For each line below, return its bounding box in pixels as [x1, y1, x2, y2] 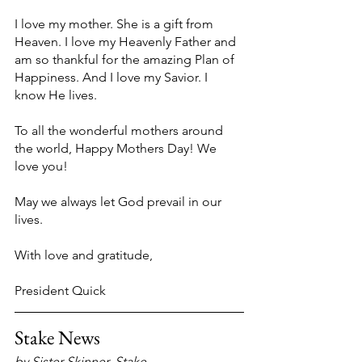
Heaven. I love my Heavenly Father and [15, 34, 239, 50]
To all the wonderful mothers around [15, 123, 226, 139]
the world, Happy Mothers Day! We [15, 141, 220, 157]
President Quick [15, 283, 106, 299]
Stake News [15, 325, 100, 351]
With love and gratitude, [15, 247, 153, 263]
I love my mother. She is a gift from [15, 16, 217, 32]
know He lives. [15, 87, 97, 103]
